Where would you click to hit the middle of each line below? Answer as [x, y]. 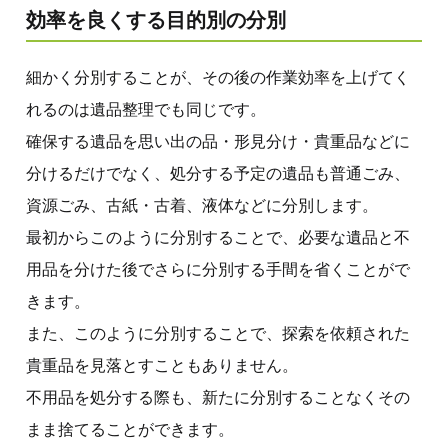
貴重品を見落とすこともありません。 [162, 365]
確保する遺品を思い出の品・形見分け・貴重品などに [218, 141]
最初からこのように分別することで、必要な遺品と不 [218, 237]
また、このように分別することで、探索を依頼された [218, 333]
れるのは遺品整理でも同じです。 [146, 109]
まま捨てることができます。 [130, 429]
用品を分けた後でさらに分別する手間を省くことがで [218, 269]
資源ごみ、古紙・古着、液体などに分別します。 [202, 205]
